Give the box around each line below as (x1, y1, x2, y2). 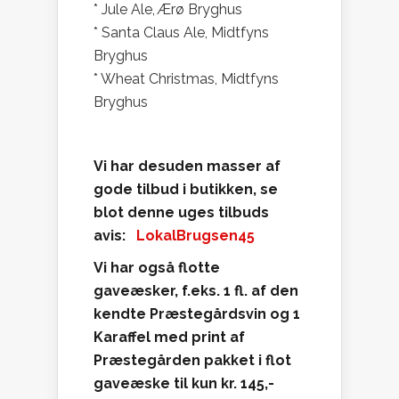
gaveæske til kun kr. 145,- (94, 375, 274, 393)
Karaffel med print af (94, 329, 245, 346)
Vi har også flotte (94, 259, 220, 277)
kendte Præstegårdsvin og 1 (94, 305, 300, 323)
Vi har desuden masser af (94, 158, 281, 175)
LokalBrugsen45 (136, 227, 255, 245)
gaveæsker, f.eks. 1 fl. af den (94, 282, 298, 300)
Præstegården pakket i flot (94, 352, 291, 370)
